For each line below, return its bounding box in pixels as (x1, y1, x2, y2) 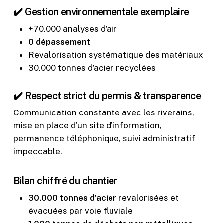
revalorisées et (116, 192, 179, 203)
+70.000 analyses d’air (28, 24, 117, 34)
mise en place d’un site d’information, (13, 120, 162, 131)
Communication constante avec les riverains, (13, 108, 194, 118)
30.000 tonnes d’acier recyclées (28, 63, 156, 73)
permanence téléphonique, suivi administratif (13, 133, 195, 144)
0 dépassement (28, 37, 90, 47)
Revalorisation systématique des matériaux (28, 50, 203, 60)
